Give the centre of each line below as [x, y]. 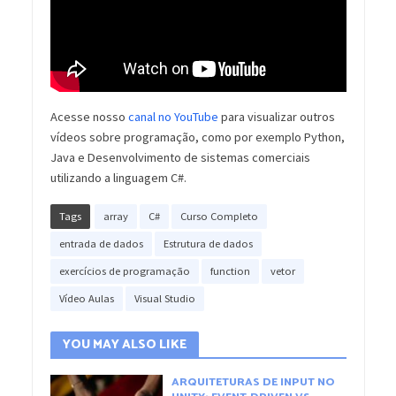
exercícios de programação [124, 271]
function [230, 271]
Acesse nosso [89, 117]
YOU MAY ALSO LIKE [124, 344]
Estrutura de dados [208, 244]
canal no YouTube [173, 117]
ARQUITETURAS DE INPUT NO [254, 383]
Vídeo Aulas [86, 299]
